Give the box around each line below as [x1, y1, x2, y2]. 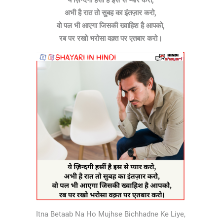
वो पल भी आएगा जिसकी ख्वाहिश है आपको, [56, 21, 165, 30]
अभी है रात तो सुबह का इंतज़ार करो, [65, 8, 156, 17]
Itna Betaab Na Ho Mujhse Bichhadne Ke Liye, [36, 210, 185, 219]
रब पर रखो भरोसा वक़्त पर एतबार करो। [59, 34, 162, 43]
